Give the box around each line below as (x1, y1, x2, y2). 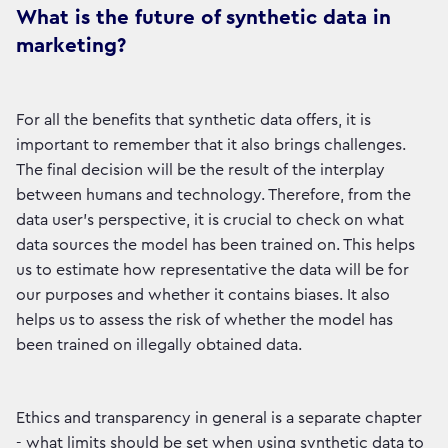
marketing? (16, 35, 126, 57)
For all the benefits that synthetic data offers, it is (16, 112, 371, 129)
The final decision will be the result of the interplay (16, 162, 385, 179)
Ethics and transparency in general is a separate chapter (16, 410, 422, 427)
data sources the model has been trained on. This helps (16, 237, 415, 254)
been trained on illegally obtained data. (16, 337, 302, 354)
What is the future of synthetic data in (16, 7, 391, 29)
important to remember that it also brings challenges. (16, 137, 406, 154)
